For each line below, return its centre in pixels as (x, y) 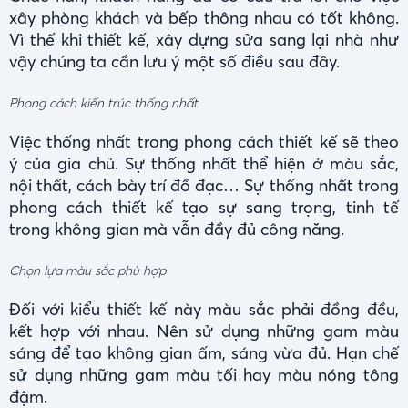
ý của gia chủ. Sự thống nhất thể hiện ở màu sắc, (204, 164)
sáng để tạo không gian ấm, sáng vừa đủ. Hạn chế (204, 353)
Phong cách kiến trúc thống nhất (103, 103)
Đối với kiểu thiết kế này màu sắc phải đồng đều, (204, 310)
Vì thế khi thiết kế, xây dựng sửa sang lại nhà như (204, 40)
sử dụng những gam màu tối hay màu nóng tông (204, 375)
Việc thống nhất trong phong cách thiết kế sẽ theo (204, 142)
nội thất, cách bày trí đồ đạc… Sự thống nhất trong (204, 186)
